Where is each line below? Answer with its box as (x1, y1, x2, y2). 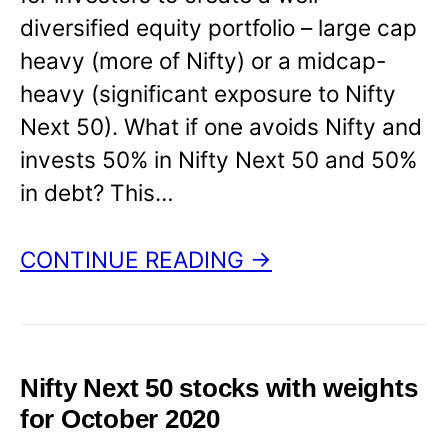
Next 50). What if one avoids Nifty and (20, 113, 422, 141)
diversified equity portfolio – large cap (20, 14, 417, 42)
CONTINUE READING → (20, 245, 272, 273)
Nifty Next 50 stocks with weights (20, 373, 418, 402)
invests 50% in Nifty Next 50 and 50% (20, 146, 417, 174)
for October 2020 (20, 404, 220, 433)
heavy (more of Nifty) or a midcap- (20, 47, 386, 75)
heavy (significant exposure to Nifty (20, 80, 396, 108)
